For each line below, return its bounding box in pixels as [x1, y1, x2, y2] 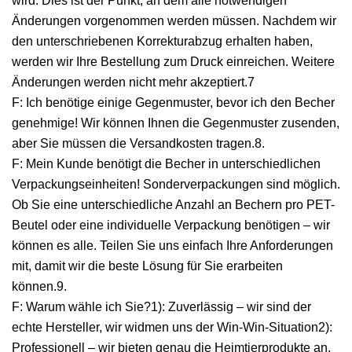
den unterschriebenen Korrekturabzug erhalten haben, [12, 35, 313, 48]
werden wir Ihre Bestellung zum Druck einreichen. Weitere [12, 55, 335, 68]
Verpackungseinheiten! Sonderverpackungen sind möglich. [12, 178, 340, 191]
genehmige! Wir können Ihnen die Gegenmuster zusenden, [12, 116, 339, 130]
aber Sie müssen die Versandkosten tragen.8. [12, 137, 265, 150]
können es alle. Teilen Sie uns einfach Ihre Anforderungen [12, 239, 333, 252]
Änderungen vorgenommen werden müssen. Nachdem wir [12, 14, 336, 27]
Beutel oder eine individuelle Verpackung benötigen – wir [12, 218, 330, 232]
